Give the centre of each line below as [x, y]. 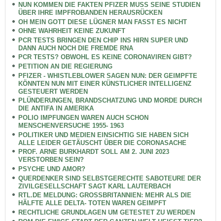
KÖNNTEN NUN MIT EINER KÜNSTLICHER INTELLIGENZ [105, 83]
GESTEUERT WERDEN [53, 91]
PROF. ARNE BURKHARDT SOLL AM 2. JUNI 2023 [93, 152]
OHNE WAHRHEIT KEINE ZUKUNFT [72, 31]
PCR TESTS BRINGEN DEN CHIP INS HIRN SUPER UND [103, 40]
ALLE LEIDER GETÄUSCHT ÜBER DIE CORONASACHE [102, 143]
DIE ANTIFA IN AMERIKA [56, 109]
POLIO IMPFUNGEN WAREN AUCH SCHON [83, 118]
